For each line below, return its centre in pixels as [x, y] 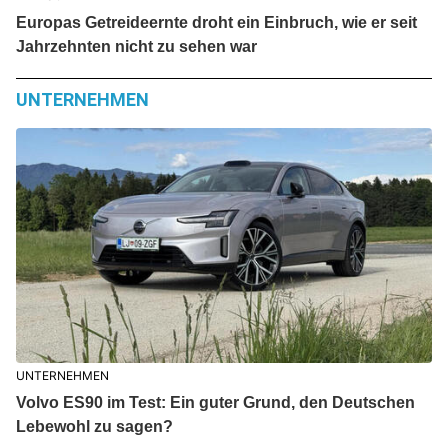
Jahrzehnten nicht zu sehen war [136, 47]
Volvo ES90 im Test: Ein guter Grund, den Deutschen [215, 402]
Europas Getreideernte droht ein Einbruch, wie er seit [216, 23]
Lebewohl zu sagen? [94, 426]
